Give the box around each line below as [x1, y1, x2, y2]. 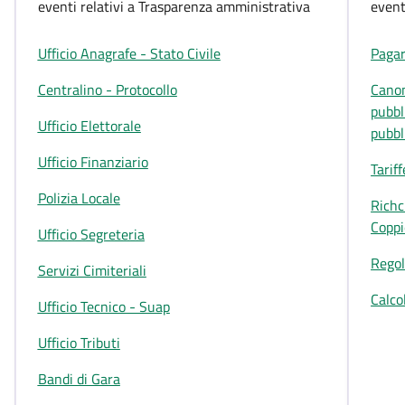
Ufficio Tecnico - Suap [37, 296, 170, 317]
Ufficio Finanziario [37, 151, 148, 173]
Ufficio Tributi [37, 332, 120, 353]
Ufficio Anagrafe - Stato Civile [37, 42, 221, 64]
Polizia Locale [37, 187, 120, 209]
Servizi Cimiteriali [37, 259, 146, 281]
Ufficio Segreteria [37, 223, 145, 245]
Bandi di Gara [37, 368, 120, 390]
